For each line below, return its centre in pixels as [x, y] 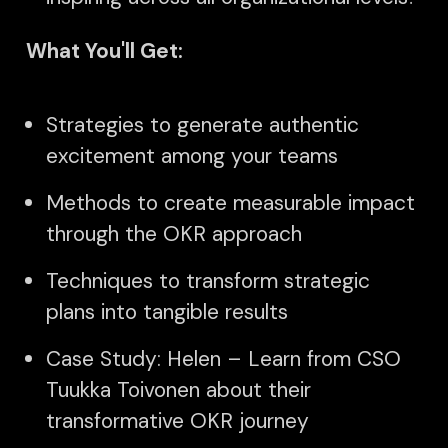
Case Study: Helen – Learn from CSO [223, 358]
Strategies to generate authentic [202, 124]
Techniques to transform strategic [208, 280]
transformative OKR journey [177, 420]
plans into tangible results [167, 311]
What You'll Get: [104, 50]
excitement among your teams [192, 155]
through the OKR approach [174, 233]
